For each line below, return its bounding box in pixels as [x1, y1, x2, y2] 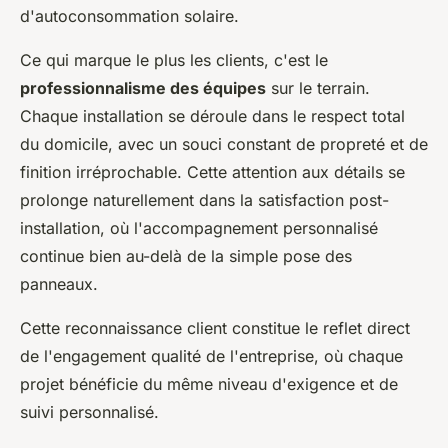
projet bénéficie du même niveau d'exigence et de [20, 373, 398, 394]
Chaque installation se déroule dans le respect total [20, 105, 405, 126]
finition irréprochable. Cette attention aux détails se [20, 161, 405, 182]
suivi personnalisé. [20, 401, 159, 422]
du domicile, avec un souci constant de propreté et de [20, 133, 428, 154]
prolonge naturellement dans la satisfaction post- [20, 189, 389, 210]
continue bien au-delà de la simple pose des [20, 245, 352, 266]
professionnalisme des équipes [20, 77, 266, 98]
